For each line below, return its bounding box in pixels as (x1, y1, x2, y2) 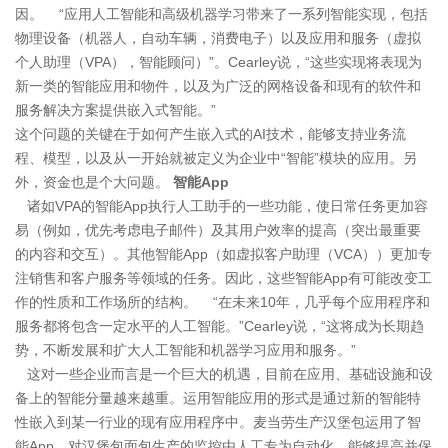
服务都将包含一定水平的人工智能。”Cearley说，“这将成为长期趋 (15, 317, 424, 334)
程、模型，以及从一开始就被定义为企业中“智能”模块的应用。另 (15, 149, 417, 166)
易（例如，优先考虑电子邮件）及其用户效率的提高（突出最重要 (15, 221, 421, 238)
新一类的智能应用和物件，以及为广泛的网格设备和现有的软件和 (15, 77, 421, 94)
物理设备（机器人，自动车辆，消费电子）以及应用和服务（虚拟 (15, 29, 421, 46)
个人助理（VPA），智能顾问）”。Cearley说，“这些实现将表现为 (15, 53, 422, 70)
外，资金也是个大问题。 (15, 173, 173, 190)
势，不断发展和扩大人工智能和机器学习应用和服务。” (15, 341, 356, 358)
